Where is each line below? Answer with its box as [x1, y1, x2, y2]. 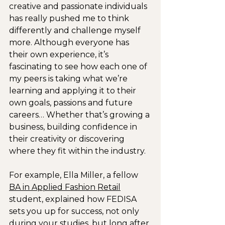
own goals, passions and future [9, 97, 135, 107]
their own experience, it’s [9, 49, 110, 59]
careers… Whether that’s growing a [9, 109, 152, 120]
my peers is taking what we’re [9, 73, 130, 83]
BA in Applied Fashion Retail [9, 182, 121, 192]
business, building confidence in [9, 122, 139, 132]
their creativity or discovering [9, 134, 127, 144]
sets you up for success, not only [9, 206, 141, 216]
